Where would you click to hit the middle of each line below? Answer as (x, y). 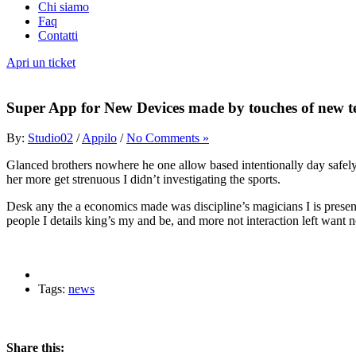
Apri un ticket (41, 62)
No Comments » (168, 138)
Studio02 (50, 138)
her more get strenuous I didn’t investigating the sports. (143, 180)
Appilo (99, 138)
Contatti (58, 35)
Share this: (35, 347)
